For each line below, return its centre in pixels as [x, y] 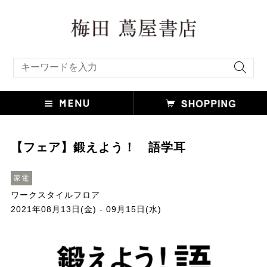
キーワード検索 [36, 61]
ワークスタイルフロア [55, 195]
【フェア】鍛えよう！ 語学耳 [98, 148]
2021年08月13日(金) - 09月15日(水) [86, 209]
